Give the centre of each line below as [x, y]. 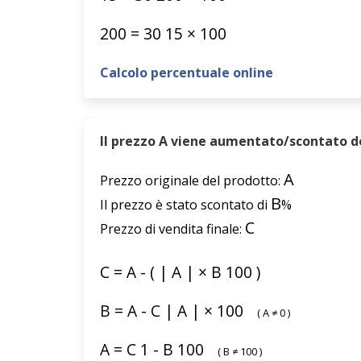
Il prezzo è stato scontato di [185, 205]
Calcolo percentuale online [187, 73]
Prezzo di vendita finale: [172, 229]
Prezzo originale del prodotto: [192, 180]
